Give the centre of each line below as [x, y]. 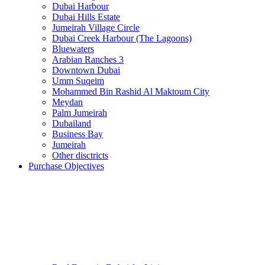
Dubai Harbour [80, 6]
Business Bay [77, 134]
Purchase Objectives [66, 166]
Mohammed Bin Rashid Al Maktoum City [131, 91]
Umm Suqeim [78, 81]
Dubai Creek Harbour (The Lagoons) [122, 38]
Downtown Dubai [86, 70]
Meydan [67, 102]
